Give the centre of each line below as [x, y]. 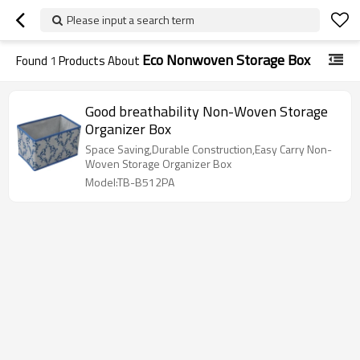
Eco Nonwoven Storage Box [226, 60]
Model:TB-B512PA [130, 182]
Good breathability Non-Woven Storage [144, 111]
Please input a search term [131, 20]
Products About [99, 61]
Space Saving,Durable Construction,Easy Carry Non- [209, 149]
